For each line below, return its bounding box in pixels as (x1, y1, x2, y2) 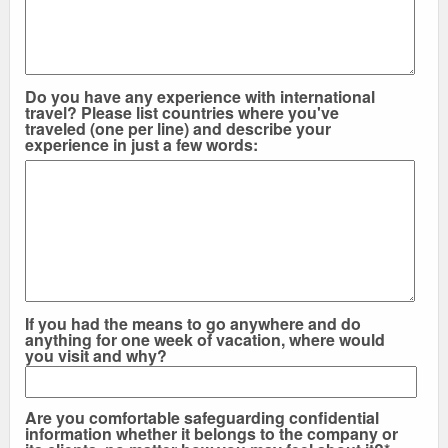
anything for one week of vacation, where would (25, 328, 385, 352)
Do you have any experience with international (25, 85, 375, 109)
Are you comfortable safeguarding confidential (25, 406, 379, 430)
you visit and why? (25, 344, 167, 368)
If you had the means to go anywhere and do (25, 312, 361, 336)
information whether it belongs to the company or (25, 422, 398, 446)
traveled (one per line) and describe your (25, 117, 331, 141)
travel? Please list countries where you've (25, 101, 339, 125)
